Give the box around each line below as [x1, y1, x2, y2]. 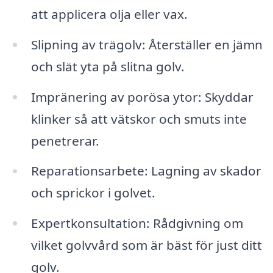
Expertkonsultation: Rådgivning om [30, 214, 243, 232]
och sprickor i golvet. [30, 184, 155, 202]
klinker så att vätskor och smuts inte [30, 110, 247, 127]
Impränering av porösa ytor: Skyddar [30, 88, 253, 105]
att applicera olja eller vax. [30, 5, 188, 23]
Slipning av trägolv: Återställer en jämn [30, 35, 263, 53]
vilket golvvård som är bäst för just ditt [30, 236, 262, 254]
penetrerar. [30, 132, 99, 149]
